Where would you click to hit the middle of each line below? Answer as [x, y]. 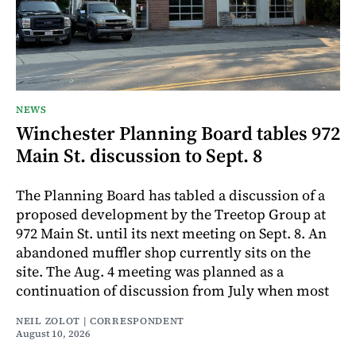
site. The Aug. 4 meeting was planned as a [150, 272]
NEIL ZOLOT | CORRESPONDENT [101, 321]
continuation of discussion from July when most [172, 291]
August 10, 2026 [53, 334]
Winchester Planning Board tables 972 [178, 133]
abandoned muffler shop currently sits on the [163, 253]
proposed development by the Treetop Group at [171, 215]
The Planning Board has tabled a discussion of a [170, 195]
